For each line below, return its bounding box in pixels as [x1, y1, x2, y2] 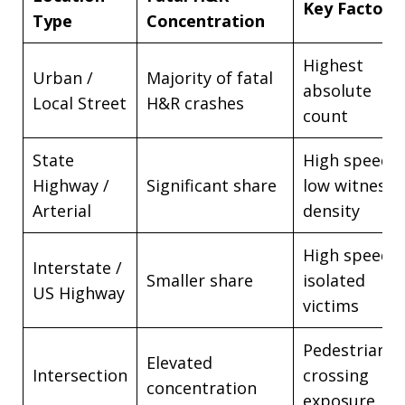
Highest [303, 54, 363, 77]
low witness [303, 174, 394, 197]
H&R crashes [146, 92, 244, 115]
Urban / [33, 67, 93, 89]
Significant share [146, 174, 277, 197]
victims [303, 295, 359, 317]
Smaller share [146, 269, 253, 292]
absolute [303, 80, 372, 102]
